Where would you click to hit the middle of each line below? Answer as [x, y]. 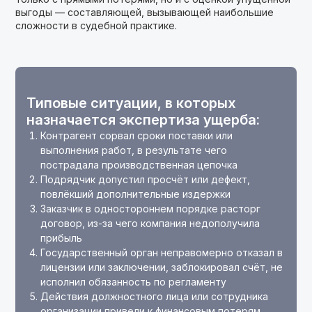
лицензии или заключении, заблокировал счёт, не [162, 267]
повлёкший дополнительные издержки [136, 194]
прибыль [62, 238]
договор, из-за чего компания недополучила [150, 223]
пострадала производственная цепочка [139, 165]
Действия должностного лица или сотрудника [155, 296]
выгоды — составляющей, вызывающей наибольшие [145, 12]
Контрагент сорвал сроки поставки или [137, 135]
